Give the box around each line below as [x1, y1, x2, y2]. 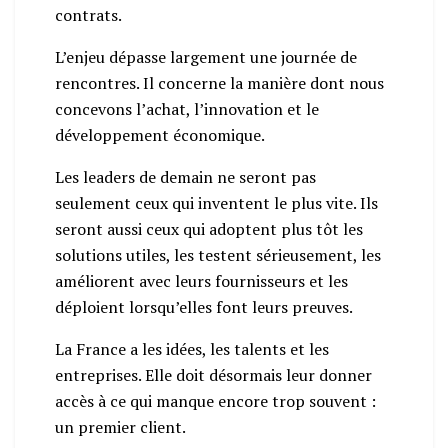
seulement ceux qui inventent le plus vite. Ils [55, 191, 378, 214]
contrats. [55, 3, 122, 26]
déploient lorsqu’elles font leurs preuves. [55, 295, 353, 318]
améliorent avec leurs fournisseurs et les [55, 269, 348, 292]
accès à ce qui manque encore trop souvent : [55, 389, 376, 412]
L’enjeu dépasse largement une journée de [55, 45, 357, 68]
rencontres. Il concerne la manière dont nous [55, 71, 384, 94]
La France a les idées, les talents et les [55, 337, 329, 360]
